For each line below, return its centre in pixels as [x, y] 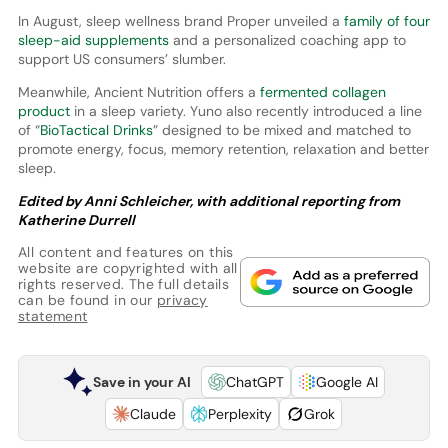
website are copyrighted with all [127, 267]
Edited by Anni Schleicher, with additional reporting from [208, 200]
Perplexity [240, 413]
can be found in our [87, 299]
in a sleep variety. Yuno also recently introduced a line [245, 110]
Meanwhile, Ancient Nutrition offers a [138, 91]
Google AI [346, 381]
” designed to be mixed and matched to [281, 129]
